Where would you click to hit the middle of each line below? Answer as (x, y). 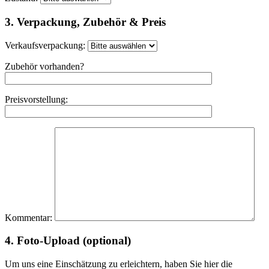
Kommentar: (30, 217)
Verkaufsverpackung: (46, 45)
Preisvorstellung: (36, 99)
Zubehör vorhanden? (44, 66)
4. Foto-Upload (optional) (68, 241)
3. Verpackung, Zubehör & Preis (85, 22)
